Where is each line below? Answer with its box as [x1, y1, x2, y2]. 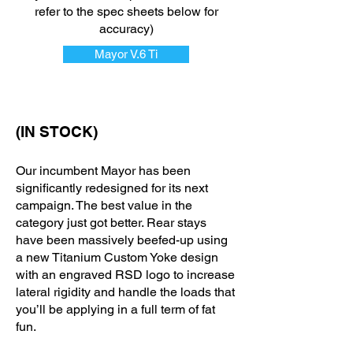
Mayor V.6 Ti [95, 46, 158, 61]
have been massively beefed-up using [16, 232, 228, 247]
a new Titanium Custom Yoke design [16, 249, 218, 265]
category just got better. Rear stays [16, 214, 206, 230]
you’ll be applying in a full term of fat [16, 301, 215, 317]
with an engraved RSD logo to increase [16, 266, 235, 282]
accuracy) [98, 20, 154, 36]
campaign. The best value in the [16, 197, 192, 213]
